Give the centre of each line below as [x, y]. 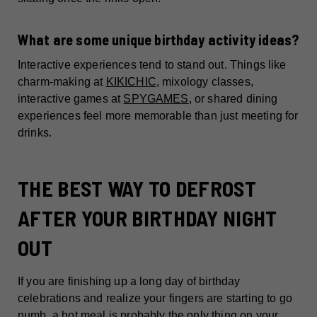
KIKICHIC [131, 82]
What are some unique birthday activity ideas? [158, 40]
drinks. [35, 133]
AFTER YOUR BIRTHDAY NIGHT [148, 218]
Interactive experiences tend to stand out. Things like [152, 65]
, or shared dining [233, 99]
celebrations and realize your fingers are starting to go [155, 299]
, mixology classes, [204, 82]
